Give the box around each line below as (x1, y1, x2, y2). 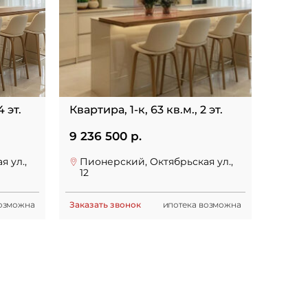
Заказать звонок (69, 199, 141, 210)
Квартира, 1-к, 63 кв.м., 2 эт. (69, 103, 223, 116)
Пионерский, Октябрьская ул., (80, 155, 233, 168)
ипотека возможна (162, 199, 241, 210)
